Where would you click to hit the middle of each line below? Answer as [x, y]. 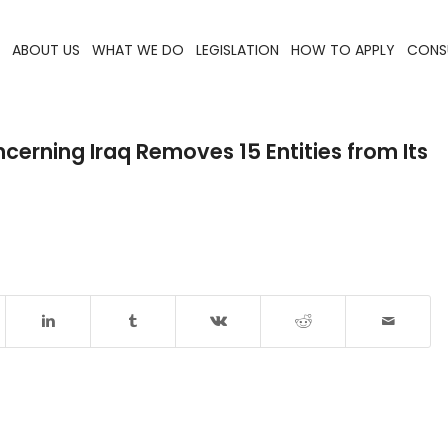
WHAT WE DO [138, 50]
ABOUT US [46, 50]
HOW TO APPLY [343, 50]
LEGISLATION [237, 50]
